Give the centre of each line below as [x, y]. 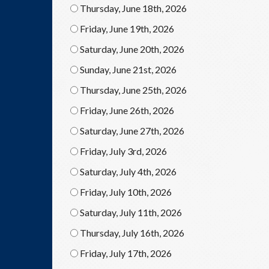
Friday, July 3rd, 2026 [123, 151]
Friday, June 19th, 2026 [127, 29]
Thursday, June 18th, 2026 [133, 8]
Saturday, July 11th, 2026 [131, 212]
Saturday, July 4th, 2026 [128, 171]
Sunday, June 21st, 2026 [128, 69]
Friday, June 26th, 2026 [127, 110]
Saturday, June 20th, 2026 [132, 49]
